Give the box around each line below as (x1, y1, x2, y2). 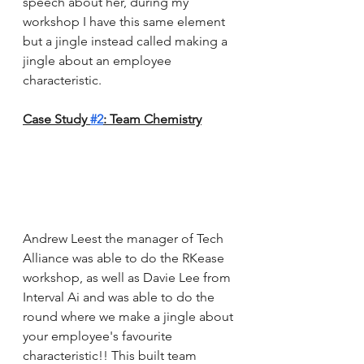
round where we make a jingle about (23, 308, 236, 324)
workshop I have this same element (23, 14, 228, 30)
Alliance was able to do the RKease (23, 249, 227, 266)
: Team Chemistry (103, 111, 201, 128)
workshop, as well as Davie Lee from (23, 269, 234, 285)
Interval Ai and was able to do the (23, 288, 218, 305)
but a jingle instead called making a (23, 33, 231, 50)
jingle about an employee (23, 53, 175, 69)
